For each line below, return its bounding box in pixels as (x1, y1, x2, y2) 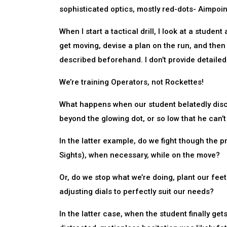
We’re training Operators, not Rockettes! (59, 78, 204, 87)
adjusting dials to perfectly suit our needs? (59, 187, 214, 196)
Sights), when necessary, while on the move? (59, 150, 220, 160)
